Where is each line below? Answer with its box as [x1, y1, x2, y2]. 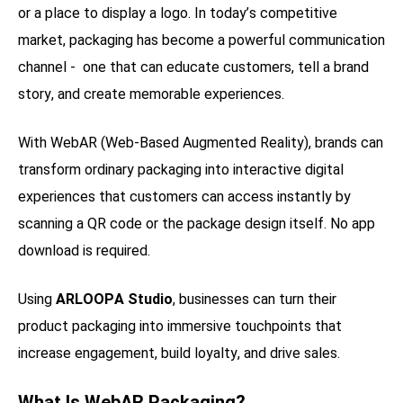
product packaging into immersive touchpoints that [18, 317, 342, 335]
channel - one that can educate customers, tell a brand [18, 58, 369, 76]
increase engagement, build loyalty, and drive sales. [18, 344, 340, 362]
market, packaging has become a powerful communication [18, 31, 385, 49]
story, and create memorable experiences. [18, 85, 284, 103]
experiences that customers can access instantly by [18, 187, 351, 205]
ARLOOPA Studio [56, 290, 173, 308]
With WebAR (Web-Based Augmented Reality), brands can [18, 133, 383, 151]
